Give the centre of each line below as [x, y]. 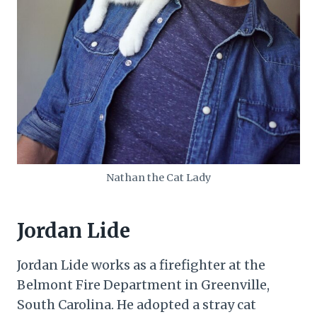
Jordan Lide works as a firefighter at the [141, 265]
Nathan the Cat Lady [158, 178]
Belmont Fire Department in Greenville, [143, 285]
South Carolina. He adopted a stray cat [137, 305]
